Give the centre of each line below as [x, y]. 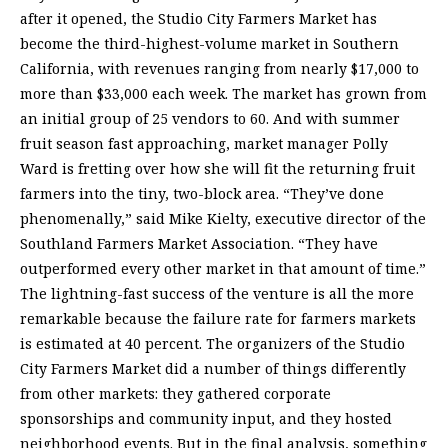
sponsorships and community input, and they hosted [206, 419]
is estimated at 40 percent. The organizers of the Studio [212, 344]
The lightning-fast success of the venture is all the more [217, 294]
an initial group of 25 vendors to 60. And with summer [210, 119]
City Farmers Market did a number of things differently [213, 369]
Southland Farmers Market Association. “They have [199, 244]
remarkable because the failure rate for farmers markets [218, 319]
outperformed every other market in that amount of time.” [223, 269]
